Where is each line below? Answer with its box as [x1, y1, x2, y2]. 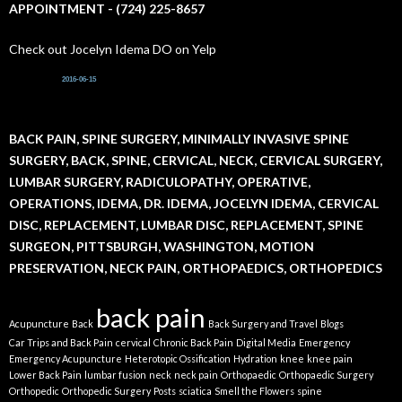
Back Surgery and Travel [208, 318, 318, 330]
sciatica [179, 385, 212, 398]
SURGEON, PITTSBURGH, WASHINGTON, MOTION [9, 239, 314, 255]
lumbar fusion [84, 369, 146, 381]
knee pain [307, 353, 353, 365]
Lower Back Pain [9, 369, 82, 381]
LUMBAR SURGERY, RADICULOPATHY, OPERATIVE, [9, 174, 310, 190]
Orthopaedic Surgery [279, 369, 373, 381]
